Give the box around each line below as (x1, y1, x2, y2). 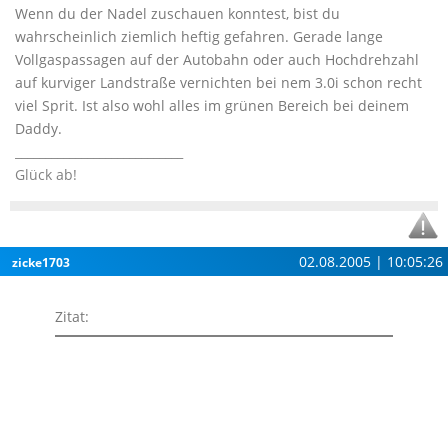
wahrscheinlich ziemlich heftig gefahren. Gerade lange (15, 27, 383, 46)
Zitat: (55, 307, 89, 326)
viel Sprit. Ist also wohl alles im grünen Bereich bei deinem (15, 96, 409, 115)
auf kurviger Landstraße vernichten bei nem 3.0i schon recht (15, 73, 422, 92)
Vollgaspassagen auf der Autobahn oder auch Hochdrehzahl (15, 50, 419, 69)
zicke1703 (12, 254, 70, 271)
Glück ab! (15, 165, 77, 184)
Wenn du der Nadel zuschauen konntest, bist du (15, 4, 340, 23)
